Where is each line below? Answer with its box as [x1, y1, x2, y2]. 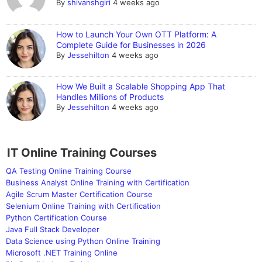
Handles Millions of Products [56, 92, 164, 102]
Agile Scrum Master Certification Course [6, 189, 153, 199]
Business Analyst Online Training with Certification [6, 177, 189, 187]
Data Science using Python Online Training [6, 236, 160, 246]
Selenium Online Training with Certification [6, 201, 161, 211]
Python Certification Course [6, 212, 107, 222]
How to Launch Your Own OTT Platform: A [56, 29, 217, 39]
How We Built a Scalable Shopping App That [56, 81, 226, 92]
